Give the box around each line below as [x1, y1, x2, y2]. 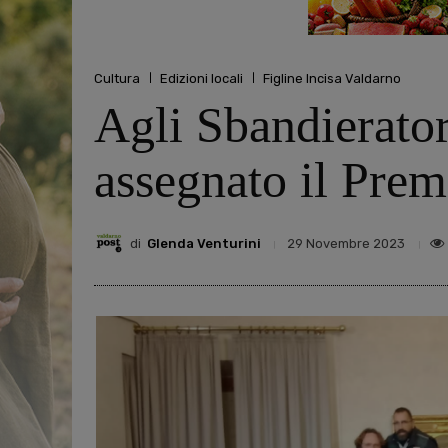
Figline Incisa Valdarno [263, 70, 401, 86]
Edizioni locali [160, 70, 243, 86]
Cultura [94, 70, 140, 86]
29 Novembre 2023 [287, 236, 405, 252]
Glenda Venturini [147, 235, 261, 251]
